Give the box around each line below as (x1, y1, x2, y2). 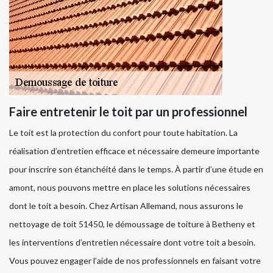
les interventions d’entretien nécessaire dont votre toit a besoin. (9, 236, 255, 247)
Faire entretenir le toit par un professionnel (9, 104, 247, 119)
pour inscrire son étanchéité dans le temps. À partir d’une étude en (9, 163, 263, 174)
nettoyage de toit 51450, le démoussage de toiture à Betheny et (9, 218, 255, 229)
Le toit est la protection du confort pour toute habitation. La (9, 127, 238, 138)
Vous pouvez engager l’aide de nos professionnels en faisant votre (9, 255, 261, 266)
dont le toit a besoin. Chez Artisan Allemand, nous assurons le (9, 200, 243, 211)
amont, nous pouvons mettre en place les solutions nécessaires (9, 182, 250, 193)
